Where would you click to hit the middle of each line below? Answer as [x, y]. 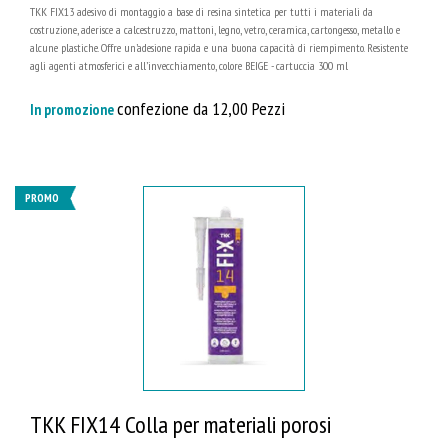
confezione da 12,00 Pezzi [201, 108]
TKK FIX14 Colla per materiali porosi [180, 424]
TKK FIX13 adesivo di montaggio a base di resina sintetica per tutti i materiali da [201, 12]
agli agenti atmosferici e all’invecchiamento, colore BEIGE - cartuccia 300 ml [189, 66]
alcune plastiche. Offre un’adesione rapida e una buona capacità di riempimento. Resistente [219, 48]
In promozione [73, 110]
